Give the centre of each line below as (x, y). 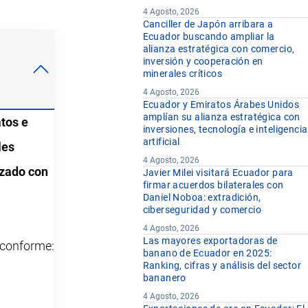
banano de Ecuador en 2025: (207, 253)
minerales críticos (183, 74)
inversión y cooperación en (203, 62)
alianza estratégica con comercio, (219, 49)
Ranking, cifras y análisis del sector (222, 266)
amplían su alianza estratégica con (221, 117)
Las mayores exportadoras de (210, 241)
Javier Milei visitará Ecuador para (218, 173)
